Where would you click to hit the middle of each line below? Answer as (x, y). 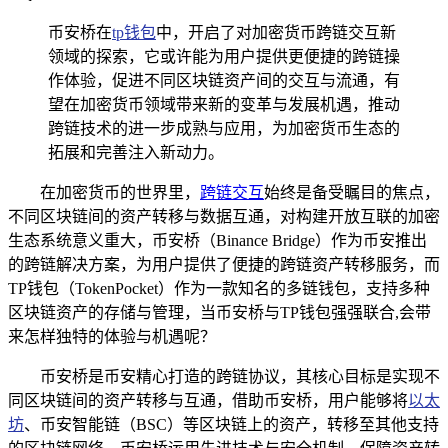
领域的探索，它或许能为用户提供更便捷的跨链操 (224, 56)
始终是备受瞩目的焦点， (352, 192)
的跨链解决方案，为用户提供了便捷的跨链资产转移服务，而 (224, 264)
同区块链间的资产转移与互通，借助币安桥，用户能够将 (208, 400)
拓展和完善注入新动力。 (136, 152)
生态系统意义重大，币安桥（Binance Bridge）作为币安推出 (217, 240)
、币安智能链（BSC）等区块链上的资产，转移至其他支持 (231, 424)
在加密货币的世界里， (120, 192)
